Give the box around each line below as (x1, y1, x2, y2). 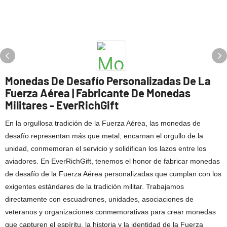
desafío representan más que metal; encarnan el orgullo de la (5, 132, 203, 140)
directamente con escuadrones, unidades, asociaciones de (5, 195, 194, 203)
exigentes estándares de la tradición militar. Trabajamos (5, 182, 184, 191)
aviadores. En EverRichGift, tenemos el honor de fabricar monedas (5, 157, 220, 165)
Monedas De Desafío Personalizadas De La (5, 74, 211, 87)
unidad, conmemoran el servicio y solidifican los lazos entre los (5, 144, 206, 153)
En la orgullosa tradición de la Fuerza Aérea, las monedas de (5, 119, 201, 127)
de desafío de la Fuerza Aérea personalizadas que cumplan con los (5, 170, 221, 178)
